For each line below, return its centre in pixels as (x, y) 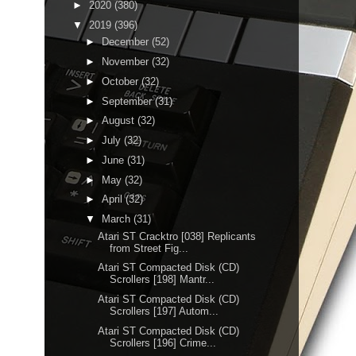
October (121, 81)
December (126, 42)
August (119, 121)
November (126, 62)
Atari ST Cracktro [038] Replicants (177, 236)
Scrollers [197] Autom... (164, 311)
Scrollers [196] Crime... (163, 342)
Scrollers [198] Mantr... (163, 280)
